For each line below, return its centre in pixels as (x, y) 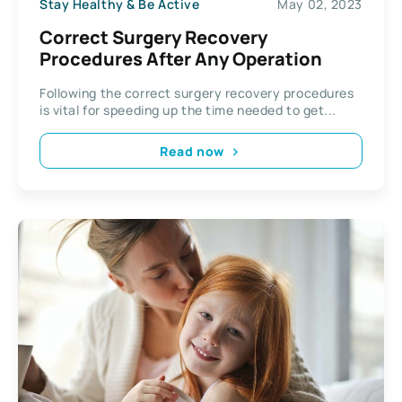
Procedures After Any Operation (181, 59)
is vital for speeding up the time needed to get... (188, 110)
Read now (192, 151)
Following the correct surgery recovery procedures (197, 93)
